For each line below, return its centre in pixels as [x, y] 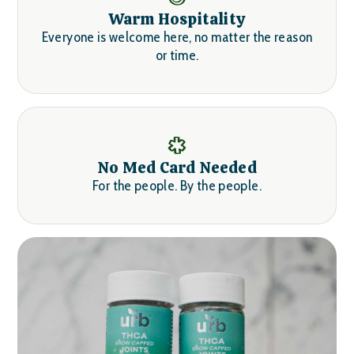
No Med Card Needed [177, 168]
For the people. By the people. [177, 186]
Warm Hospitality [177, 19]
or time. [177, 55]
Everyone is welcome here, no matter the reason [177, 37]
